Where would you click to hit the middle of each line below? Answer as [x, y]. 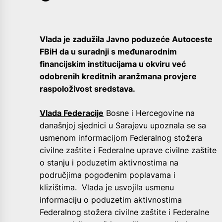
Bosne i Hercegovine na [149, 113]
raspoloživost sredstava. [87, 88]
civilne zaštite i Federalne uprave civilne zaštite [128, 150]
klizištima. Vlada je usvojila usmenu [107, 187]
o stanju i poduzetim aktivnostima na [109, 162]
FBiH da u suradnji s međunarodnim [108, 51]
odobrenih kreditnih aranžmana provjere [118, 76]
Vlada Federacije [72, 113]
